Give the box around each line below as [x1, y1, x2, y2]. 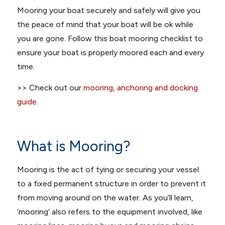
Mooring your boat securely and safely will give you [17, 6, 200, 16]
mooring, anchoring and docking [83, 82, 198, 92]
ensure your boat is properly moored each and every [17, 48, 204, 58]
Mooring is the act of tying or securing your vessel [17, 164, 199, 174]
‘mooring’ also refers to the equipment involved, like [17, 206, 202, 216]
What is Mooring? [17, 138, 131, 155]
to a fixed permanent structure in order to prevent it [17, 178, 206, 188]
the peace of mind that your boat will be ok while [17, 20, 193, 30]
